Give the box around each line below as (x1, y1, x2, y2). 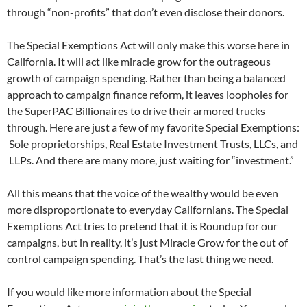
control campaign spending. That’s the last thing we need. (7, 252, 273, 266)
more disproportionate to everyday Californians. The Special (7, 203, 288, 217)
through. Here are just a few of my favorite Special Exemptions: (7, 121, 299, 134)
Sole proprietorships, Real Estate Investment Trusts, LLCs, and (7, 137, 298, 151)
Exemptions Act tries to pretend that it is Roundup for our (7, 219, 278, 233)
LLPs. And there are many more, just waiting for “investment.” (7, 153, 294, 167)
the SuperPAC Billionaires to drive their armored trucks (7, 104, 265, 118)
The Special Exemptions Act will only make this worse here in (7, 38, 290, 52)
